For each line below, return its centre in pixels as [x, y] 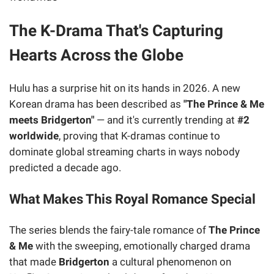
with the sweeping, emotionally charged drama [142, 246]
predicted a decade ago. [65, 167]
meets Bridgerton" [52, 120]
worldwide [34, 135]
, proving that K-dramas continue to [139, 135]
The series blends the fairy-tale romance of [109, 230]
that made [34, 262]
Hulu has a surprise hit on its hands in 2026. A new [125, 88]
